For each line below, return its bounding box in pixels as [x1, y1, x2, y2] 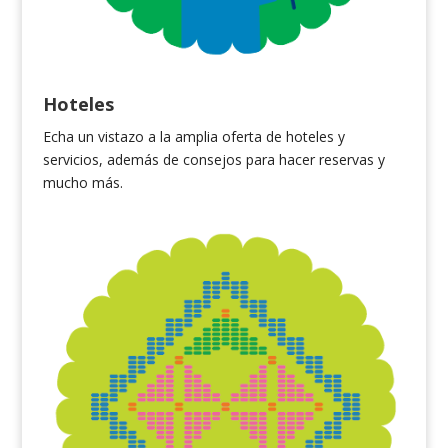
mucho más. [42, 172, 123, 192]
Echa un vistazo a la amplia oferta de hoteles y [42, 126, 345, 146]
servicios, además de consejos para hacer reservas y [42, 149, 385, 169]
